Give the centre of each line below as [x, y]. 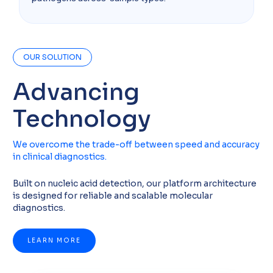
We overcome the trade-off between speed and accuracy [136, 145]
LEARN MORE [54, 241]
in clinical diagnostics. [59, 157]
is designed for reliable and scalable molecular [112, 196]
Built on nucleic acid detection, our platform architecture [134, 184]
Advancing [76, 92]
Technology [82, 119]
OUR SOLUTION [52, 57]
